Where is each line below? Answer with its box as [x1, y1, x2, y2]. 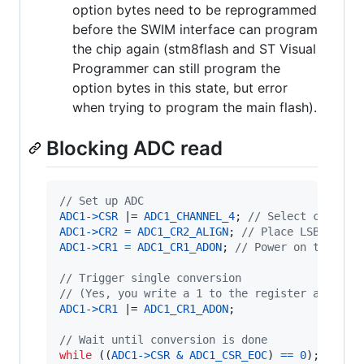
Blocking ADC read [46, 136, 223, 160]
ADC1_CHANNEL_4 [144, 209, 235, 223]
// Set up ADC [59, 193, 144, 207]
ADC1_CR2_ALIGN [137, 224, 228, 238]
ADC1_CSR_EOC [189, 348, 267, 362]
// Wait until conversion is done [59, 332, 267, 346]
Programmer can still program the [72, 59, 280, 76]
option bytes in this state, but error [72, 79, 288, 96]
